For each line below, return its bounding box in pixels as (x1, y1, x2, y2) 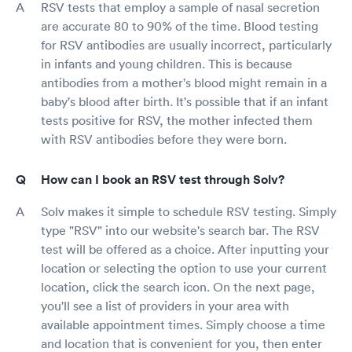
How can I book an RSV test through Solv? (41, 170, 284, 188)
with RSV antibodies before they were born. (41, 130, 287, 147)
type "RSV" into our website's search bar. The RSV (41, 222, 320, 238)
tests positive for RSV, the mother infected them (41, 112, 313, 128)
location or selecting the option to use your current (41, 259, 327, 276)
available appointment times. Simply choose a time (41, 316, 325, 332)
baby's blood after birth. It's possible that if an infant (41, 93, 328, 109)
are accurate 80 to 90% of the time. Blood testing (41, 17, 318, 34)
